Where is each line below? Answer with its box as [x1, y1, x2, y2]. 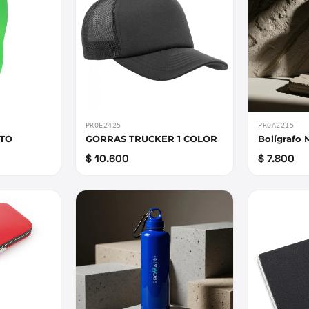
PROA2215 [258, 121, 295, 130]
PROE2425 [85, 121, 121, 130]
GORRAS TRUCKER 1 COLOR [85, 133, 217, 145]
